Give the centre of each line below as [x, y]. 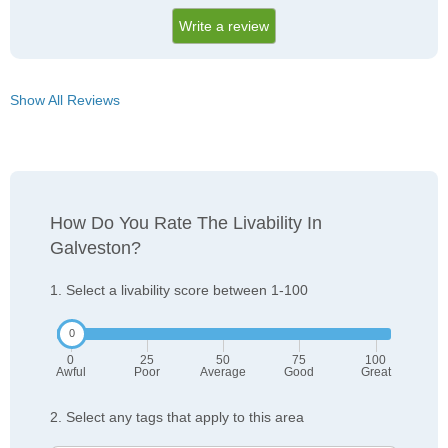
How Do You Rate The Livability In [186, 223]
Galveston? [95, 248]
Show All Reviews [65, 100]
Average [223, 372]
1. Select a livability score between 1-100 [179, 290]
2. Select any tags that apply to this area [177, 417]
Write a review [224, 26]
